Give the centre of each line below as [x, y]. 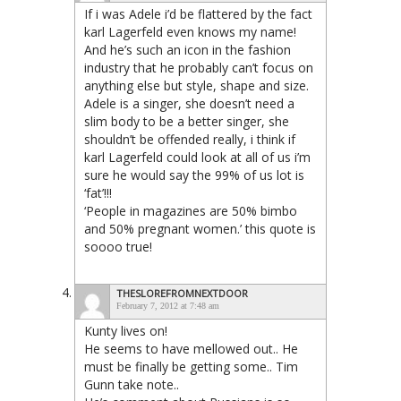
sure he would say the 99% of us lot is [194, 175]
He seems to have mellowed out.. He [191, 348]
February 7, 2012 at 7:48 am [168, 305]
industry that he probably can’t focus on [199, 67]
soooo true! [118, 246]
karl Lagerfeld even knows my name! [190, 31]
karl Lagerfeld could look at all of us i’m [197, 157]
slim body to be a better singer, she [187, 121]
